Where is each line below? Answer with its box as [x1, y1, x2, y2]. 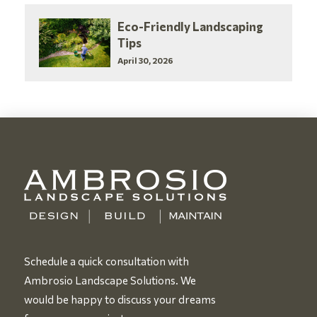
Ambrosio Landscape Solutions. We [23, 273, 196, 287]
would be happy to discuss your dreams [23, 292, 216, 306]
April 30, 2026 [117, 54, 174, 65]
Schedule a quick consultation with [23, 254, 189, 267]
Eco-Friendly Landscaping [117, 18, 264, 33]
